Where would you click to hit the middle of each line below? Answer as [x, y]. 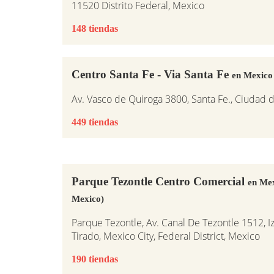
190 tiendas [95, 259]
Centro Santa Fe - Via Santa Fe [152, 74]
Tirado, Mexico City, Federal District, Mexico [166, 236]
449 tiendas [95, 122]
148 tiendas [95, 28]
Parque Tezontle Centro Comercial [160, 181]
